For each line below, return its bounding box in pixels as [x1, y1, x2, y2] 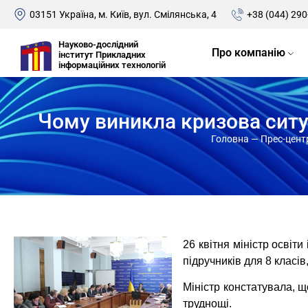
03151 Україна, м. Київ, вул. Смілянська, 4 [30, 9, 217, 20]
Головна [210, 133, 249, 144]
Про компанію [211, 46, 285, 59]
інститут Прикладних [58, 49, 146, 60]
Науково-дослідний [58, 38, 138, 49]
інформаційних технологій [58, 59, 166, 70]
